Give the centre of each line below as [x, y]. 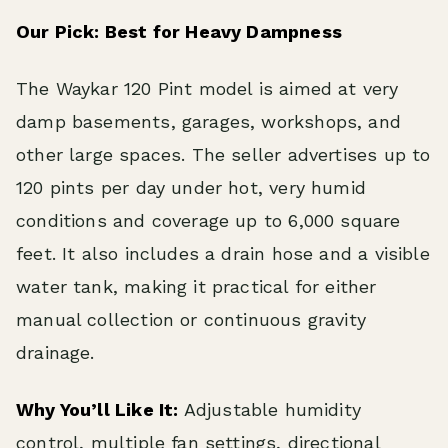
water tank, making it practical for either [196, 287]
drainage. [55, 353]
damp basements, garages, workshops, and [209, 122]
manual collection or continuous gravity [191, 320]
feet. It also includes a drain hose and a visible [223, 254]
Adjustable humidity [270, 410]
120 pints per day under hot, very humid [191, 188]
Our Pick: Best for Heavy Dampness [179, 32]
